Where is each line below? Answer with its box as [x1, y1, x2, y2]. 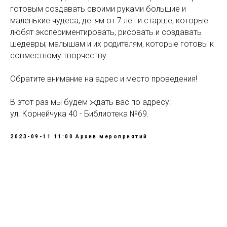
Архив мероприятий [75, 134, 148, 139]
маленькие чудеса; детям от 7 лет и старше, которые [10, 16, 208, 25]
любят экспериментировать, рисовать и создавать [10, 27, 202, 37]
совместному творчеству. [10, 51, 108, 60]
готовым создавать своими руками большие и [10, 4, 186, 14]
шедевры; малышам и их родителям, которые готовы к [10, 39, 214, 49]
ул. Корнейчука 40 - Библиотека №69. [10, 109, 149, 119]
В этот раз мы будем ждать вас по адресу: [10, 97, 171, 107]
